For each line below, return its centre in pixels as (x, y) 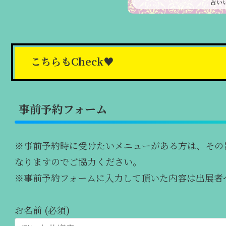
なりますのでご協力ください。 (78, 162)
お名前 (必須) (47, 210)
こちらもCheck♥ (72, 62)
